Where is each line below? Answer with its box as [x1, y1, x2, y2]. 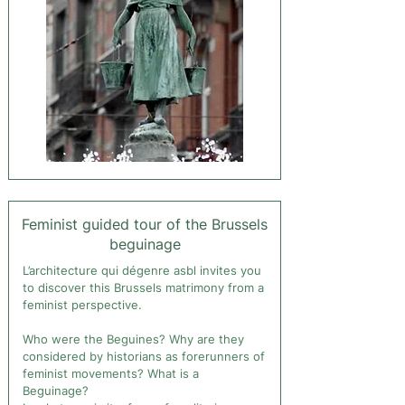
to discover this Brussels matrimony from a [23, 280, 264, 295]
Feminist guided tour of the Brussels [22, 215, 268, 233]
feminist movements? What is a [23, 366, 199, 381]
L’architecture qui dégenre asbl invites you [23, 263, 261, 278]
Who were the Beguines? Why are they [23, 332, 244, 346]
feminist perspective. [23, 297, 142, 312]
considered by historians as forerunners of [23, 349, 265, 363]
